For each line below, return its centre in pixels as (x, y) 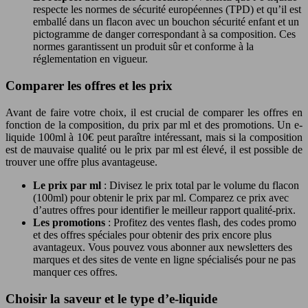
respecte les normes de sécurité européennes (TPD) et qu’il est (167, 10)
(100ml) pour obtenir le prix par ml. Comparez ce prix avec (161, 197)
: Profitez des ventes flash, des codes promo (202, 222)
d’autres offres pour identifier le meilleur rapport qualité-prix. (164, 210)
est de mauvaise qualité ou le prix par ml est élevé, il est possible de (154, 149)
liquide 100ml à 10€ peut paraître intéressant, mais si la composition (154, 137)
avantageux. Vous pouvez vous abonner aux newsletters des (163, 247)
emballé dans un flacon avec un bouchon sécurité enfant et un (166, 22)
